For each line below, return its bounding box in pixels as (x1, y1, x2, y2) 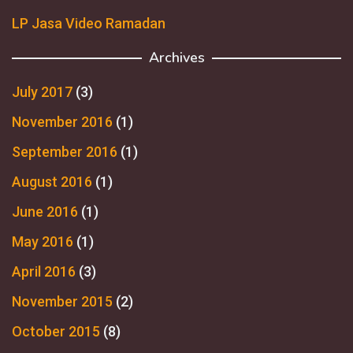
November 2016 (12, 113, 113, 130)
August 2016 (12, 173, 92, 190)
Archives (148, 47, 205, 67)
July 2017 (12, 83, 72, 100)
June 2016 (12, 203, 78, 220)
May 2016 (12, 232, 73, 250)
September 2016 (12, 143, 117, 160)
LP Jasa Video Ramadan (12, 14, 165, 32)
